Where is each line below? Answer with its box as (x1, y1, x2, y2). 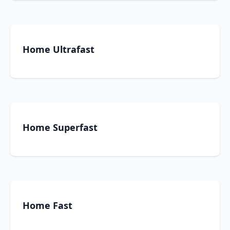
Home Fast (23, 199, 72, 212)
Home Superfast (23, 121, 98, 133)
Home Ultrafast (23, 43, 94, 55)
